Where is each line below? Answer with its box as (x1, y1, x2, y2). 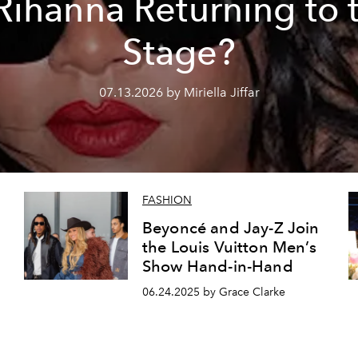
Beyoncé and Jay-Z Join (141, 218, 320, 238)
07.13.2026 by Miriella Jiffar (98, 85, 260, 100)
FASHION (141, 193, 192, 208)
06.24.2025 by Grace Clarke (141, 285, 285, 299)
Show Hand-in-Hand (141, 257, 293, 276)
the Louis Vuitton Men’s (141, 237, 316, 257)
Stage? (121, 30, 237, 74)
